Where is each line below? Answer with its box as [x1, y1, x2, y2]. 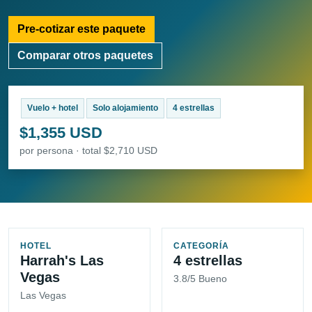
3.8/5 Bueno [173, 273, 227, 285]
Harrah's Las [20, 253, 104, 269]
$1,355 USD [19, 124, 102, 142]
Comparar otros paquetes [17, 49, 153, 62]
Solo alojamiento [92, 103, 158, 114]
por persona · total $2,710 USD [19, 145, 157, 157]
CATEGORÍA [173, 241, 229, 251]
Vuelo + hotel [26, 103, 78, 114]
